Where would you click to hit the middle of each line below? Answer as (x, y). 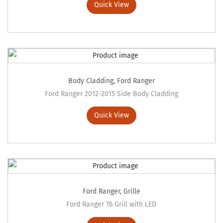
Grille (132, 192)
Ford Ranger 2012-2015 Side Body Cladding (111, 94)
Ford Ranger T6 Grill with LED (111, 205)
